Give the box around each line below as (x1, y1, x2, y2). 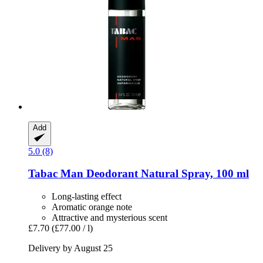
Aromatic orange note (52, 202, 132, 213)
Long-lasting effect (52, 191, 122, 202)
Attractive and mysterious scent (52, 213, 167, 223)
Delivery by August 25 (28, 243, 113, 254)
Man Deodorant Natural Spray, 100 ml (58, 167, 249, 180)
